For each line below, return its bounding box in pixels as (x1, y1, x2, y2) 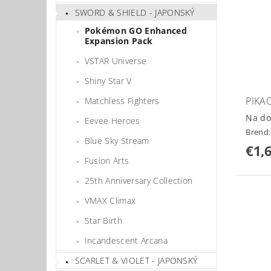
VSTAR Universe (84, 54, 147, 67)
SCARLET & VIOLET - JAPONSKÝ (74, 255, 198, 267)
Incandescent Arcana (84, 234, 168, 246)
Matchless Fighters (84, 94, 160, 106)
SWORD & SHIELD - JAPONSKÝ (74, 6, 195, 18)
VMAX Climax (84, 194, 136, 206)
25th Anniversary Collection (84, 174, 193, 186)
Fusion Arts (84, 154, 129, 166)
